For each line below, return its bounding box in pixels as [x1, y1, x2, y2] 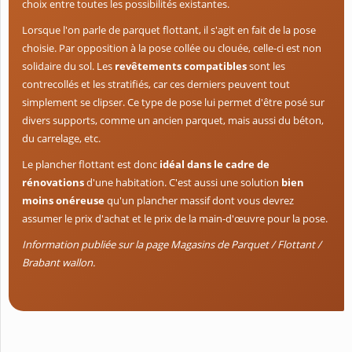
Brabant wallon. [22, 255, 95, 270]
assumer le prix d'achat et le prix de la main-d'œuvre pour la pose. [22, 211, 328, 226]
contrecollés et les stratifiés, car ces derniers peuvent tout [22, 77, 290, 92]
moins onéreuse [22, 193, 104, 208]
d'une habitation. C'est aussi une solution [84, 175, 279, 190]
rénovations [22, 175, 84, 190]
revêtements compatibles [115, 59, 247, 74]
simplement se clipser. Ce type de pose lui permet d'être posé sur [22, 95, 324, 110]
